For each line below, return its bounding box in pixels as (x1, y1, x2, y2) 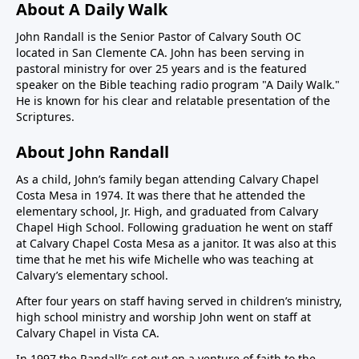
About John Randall (16, 141, 169, 163)
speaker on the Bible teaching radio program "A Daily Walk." (16, 77, 340, 93)
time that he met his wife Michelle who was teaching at (16, 252, 313, 268)
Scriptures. (16, 109, 75, 125)
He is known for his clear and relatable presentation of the (16, 93, 330, 109)
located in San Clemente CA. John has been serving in (16, 45, 305, 61)
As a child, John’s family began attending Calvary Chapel (16, 171, 319, 188)
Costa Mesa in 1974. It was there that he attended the (16, 188, 305, 204)
